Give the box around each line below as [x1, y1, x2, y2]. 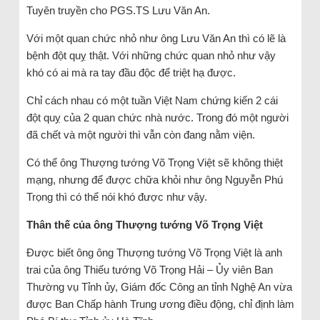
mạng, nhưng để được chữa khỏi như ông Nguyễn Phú [26, 173, 283, 186]
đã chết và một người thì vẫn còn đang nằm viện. [26, 128, 255, 141]
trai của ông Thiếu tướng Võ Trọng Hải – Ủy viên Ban [26, 263, 273, 276]
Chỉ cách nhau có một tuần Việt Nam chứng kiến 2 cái [26, 94, 278, 106]
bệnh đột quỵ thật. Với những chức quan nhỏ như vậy [26, 49, 276, 61]
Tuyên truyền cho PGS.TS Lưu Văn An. [26, 4, 210, 16]
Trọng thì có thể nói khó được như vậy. [26, 190, 207, 203]
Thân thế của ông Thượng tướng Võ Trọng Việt [26, 218, 263, 231]
